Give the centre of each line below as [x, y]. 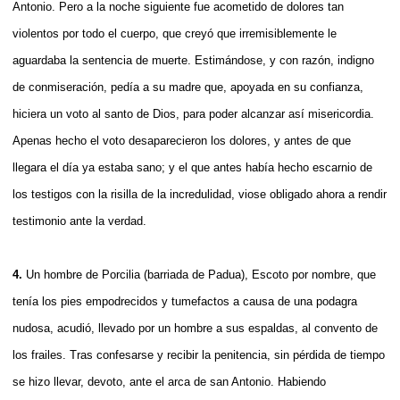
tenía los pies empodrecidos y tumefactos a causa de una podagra [185, 301]
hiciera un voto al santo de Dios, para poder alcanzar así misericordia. [193, 113]
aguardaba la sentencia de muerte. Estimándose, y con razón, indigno [193, 60]
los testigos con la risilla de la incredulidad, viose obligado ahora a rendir [200, 194]
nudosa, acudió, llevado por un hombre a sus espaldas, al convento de [195, 328]
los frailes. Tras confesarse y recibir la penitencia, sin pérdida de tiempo [199, 354]
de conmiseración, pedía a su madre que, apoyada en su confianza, [188, 87]
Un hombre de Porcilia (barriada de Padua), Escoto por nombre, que [201, 274]
